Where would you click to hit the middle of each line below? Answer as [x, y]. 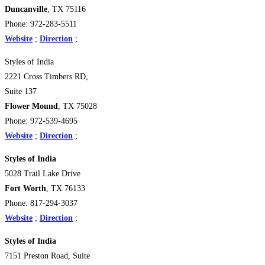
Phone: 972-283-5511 [41, 24]
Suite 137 [21, 91]
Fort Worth [25, 188]
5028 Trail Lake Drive [43, 173]
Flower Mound [31, 106]
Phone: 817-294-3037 [41, 203]
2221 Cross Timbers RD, [46, 76]
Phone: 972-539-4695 [41, 121]
